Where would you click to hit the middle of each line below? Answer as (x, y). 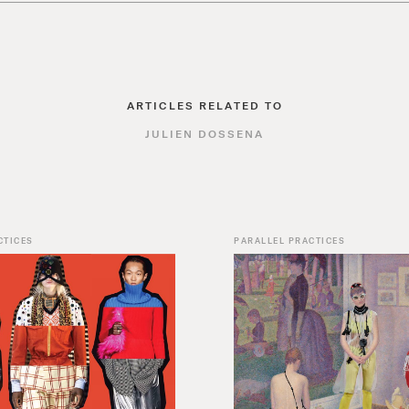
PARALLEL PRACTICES (289, 241)
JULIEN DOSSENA (204, 133)
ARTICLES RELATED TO (204, 105)
